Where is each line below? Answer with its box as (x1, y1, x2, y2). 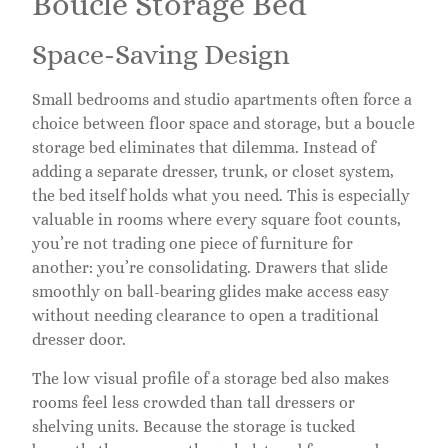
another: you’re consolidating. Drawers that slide (32, 258, 388, 278)
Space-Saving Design (32, 39, 290, 72)
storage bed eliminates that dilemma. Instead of (32, 138, 375, 158)
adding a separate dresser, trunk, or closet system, (32, 162, 394, 182)
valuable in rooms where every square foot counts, (32, 210, 401, 230)
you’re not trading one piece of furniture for (32, 234, 353, 254)
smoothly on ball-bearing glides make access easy (32, 282, 389, 302)
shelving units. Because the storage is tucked (32, 416, 355, 436)
